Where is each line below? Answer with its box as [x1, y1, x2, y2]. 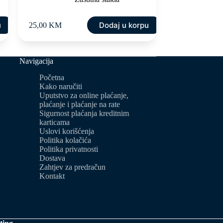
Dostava [39, 153, 66, 162]
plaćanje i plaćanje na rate [39, 100, 120, 109]
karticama [39, 117, 70, 126]
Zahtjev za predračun [39, 162, 106, 171]
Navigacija [19, 57, 54, 66]
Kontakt [39, 171, 65, 180]
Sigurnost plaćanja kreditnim [39, 109, 129, 117]
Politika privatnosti [39, 144, 99, 153]
